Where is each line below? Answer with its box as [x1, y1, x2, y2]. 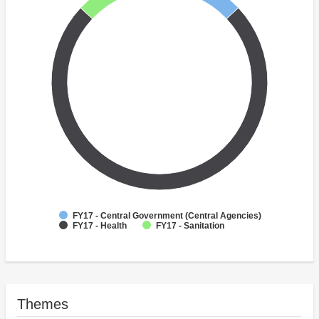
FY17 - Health [73, 221, 127, 231]
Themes [17, 296, 68, 313]
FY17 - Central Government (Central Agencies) [73, 211, 261, 221]
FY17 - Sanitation [156, 221, 224, 231]
